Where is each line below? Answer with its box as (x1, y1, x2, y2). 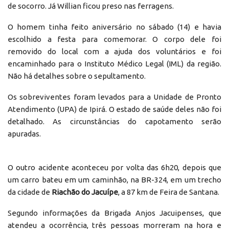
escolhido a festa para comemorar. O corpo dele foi (8, 34, 221, 43)
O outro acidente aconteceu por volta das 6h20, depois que (8, 163, 221, 172)
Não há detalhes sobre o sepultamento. (8, 71, 146, 80)
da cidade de (8, 187, 52, 196)
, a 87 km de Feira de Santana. (118, 187, 219, 196)
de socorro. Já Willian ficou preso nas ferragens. (8, 1, 174, 10)
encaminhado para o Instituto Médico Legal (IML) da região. (8, 59, 221, 68)
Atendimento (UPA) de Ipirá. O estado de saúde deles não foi (8, 104, 221, 113)
